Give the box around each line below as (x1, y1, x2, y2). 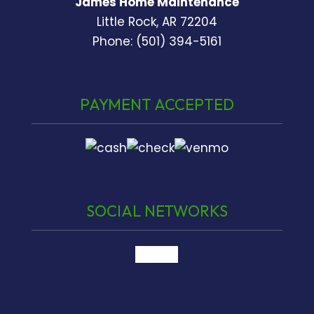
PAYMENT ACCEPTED (79, 95, 234, 115)
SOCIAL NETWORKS (86, 201, 228, 221)
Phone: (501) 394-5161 (92, 33, 221, 50)
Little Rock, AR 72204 (96, 13, 217, 31)
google (135, 246, 179, 264)
